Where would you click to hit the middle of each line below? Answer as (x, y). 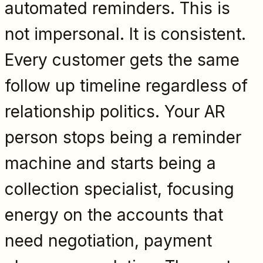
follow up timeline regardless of (126, 85)
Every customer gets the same (122, 60)
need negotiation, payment (108, 240)
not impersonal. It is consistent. (125, 34)
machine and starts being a (110, 163)
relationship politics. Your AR (115, 111)
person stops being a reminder (123, 137)
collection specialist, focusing (119, 189)
